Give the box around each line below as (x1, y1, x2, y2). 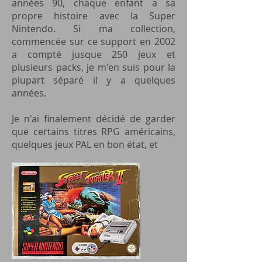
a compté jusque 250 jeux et (12, 48, 175, 61)
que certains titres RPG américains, (12, 125, 175, 138)
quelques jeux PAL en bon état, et (12, 138, 163, 151)
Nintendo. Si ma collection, (12, 22, 175, 35)
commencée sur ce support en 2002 (12, 35, 175, 48)
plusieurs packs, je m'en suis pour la (12, 61, 175, 74)
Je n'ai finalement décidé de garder (12, 112, 175, 125)
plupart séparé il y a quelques (12, 74, 175, 87)
